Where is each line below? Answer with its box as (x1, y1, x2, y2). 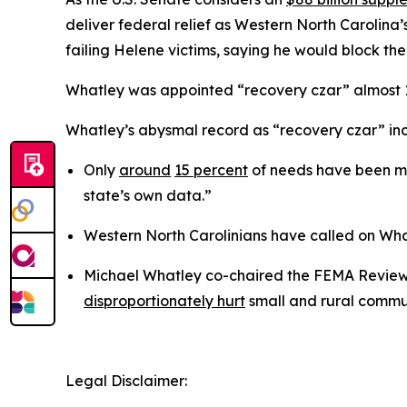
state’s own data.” (84, 185, 212, 204)
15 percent (174, 160, 248, 179)
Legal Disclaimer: (65, 371, 187, 390)
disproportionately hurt (84, 291, 245, 310)
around (119, 160, 171, 179)
